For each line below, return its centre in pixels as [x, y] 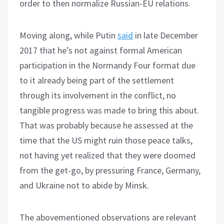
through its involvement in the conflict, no [98, 95]
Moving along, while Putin [68, 35]
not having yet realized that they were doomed [107, 155]
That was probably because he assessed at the [106, 125]
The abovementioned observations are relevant [108, 217]
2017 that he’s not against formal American [101, 50]
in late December [165, 35]
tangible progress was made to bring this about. [109, 110]
